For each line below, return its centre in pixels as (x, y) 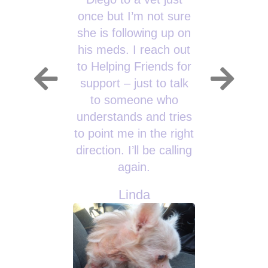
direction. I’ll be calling (134, 150)
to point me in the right (134, 134)
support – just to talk (134, 83)
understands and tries (134, 117)
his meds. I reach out (134, 50)
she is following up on (134, 33)
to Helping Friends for (134, 67)
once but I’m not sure (134, 16)
